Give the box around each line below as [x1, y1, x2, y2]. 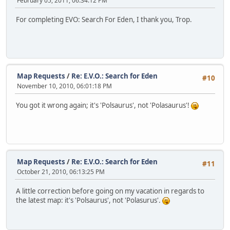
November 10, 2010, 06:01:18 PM [17, 81, 112, 90]
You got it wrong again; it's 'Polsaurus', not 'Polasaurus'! [16, 101, 191, 110]
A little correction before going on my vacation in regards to [16, 186, 204, 196]
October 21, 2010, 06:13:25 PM [17, 167, 105, 176]
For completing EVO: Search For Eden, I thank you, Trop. [16, 15, 192, 25]
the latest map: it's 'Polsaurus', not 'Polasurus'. [16, 196, 162, 205]
